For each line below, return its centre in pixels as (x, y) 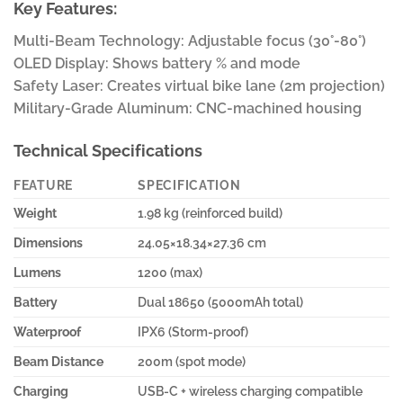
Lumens (37, 273)
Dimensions (48, 243)
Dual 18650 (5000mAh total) (221, 302)
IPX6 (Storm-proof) (193, 332)
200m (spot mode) (192, 362)
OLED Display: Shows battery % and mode (157, 64)
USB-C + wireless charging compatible (251, 391)
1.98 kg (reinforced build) (210, 213)
